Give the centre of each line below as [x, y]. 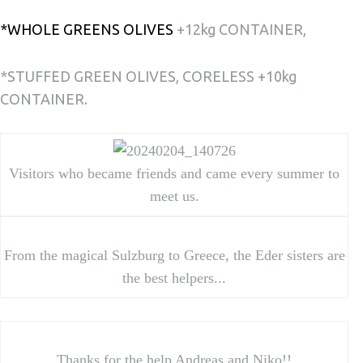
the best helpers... [175, 278]
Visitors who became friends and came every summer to [175, 173]
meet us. [174, 196]
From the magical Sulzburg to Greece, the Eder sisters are [174, 255]
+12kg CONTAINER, [240, 29]
